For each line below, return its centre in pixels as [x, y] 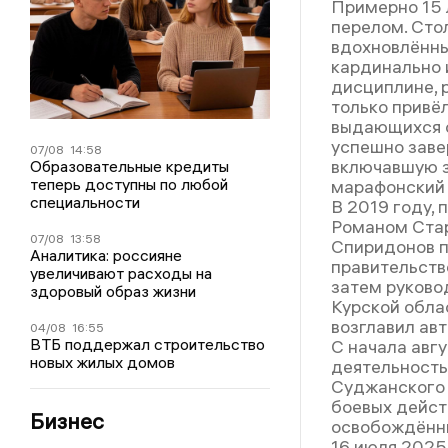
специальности [84, 202]
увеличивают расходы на [120, 273]
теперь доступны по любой [128, 184]
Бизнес [66, 421]
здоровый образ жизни [112, 291]
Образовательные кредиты [129, 166]
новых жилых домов [102, 362]
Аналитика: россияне [105, 255]
